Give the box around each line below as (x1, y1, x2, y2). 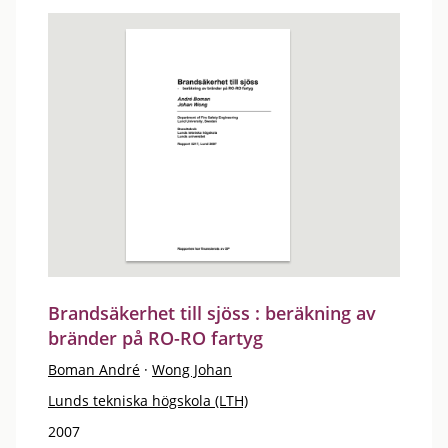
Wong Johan (152, 360, 232, 379)
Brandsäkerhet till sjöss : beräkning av (48, 301, 376, 325)
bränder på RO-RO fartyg (48, 326, 263, 350)
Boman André (48, 360, 140, 379)
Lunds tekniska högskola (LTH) (48, 391, 248, 410)
